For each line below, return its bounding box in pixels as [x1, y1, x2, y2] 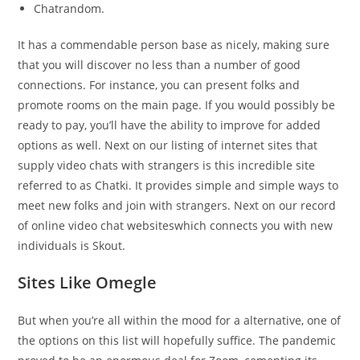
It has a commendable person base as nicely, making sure [18, 37, 330, 52]
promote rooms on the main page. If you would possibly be [18, 97, 336, 112]
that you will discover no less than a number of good [18, 57, 301, 72]
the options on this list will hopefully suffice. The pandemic [18, 333, 337, 348]
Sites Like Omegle [18, 272, 157, 293]
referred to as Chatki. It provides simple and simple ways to [18, 178, 339, 193]
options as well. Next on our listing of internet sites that [18, 137, 318, 153]
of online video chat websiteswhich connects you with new [18, 218, 333, 233]
